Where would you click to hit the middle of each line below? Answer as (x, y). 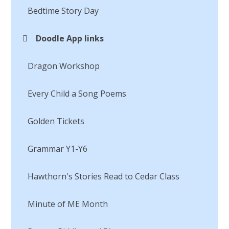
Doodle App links (70, 38)
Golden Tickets (56, 121)
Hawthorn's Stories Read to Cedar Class (104, 176)
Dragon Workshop (64, 66)
